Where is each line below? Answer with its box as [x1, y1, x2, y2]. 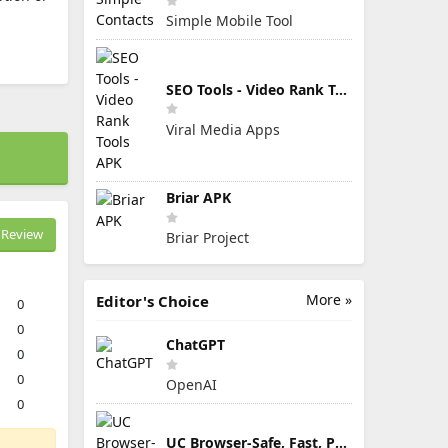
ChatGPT [166, 335, 225, 354]
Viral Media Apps [166, 119, 280, 139]
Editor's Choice [96, 291, 209, 311]
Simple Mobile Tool [166, 11, 293, 30]
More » [306, 290, 352, 309]
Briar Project [166, 228, 249, 247]
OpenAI [166, 375, 217, 394]
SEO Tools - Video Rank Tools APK [335, 79, 347, 99]
